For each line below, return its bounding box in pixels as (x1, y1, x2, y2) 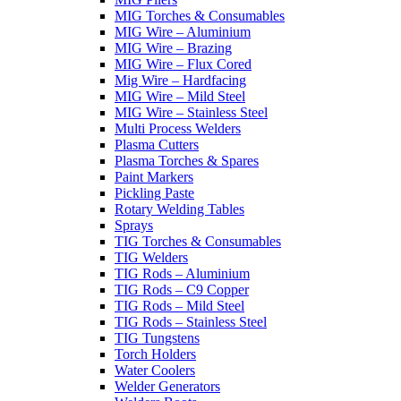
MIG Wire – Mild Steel (115, 89, 245, 105)
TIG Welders (115, 250, 188, 266)
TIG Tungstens (115, 330, 200, 346)
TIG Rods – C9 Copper (115, 282, 249, 298)
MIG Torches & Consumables (115, 8, 285, 24)
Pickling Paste (115, 185, 194, 201)
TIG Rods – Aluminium (115, 266, 250, 282)
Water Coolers (115, 363, 195, 379)
